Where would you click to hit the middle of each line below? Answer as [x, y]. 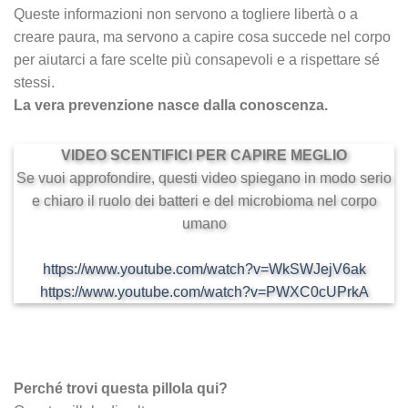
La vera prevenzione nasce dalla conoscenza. [171, 105]
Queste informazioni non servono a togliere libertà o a [186, 14]
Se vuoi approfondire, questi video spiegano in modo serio [204, 178]
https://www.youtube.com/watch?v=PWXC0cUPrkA [204, 292]
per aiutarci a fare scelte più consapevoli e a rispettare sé [197, 60]
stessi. [34, 82]
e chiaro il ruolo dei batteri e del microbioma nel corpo [204, 201]
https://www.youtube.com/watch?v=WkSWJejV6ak [204, 269]
